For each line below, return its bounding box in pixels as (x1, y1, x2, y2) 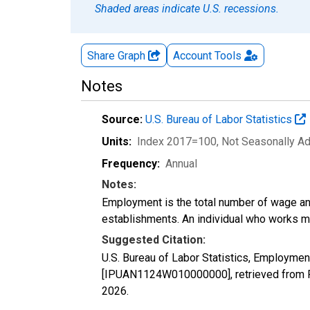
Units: (102, 134, 131, 148)
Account (173, 48, 212, 62)
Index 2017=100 (137, 134, 217, 148)
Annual (165, 156, 197, 170)
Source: (102, 112, 143, 126)
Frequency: (102, 156, 160, 170)
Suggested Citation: (102, 232, 206, 246)
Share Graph (87, 48, 148, 62)
